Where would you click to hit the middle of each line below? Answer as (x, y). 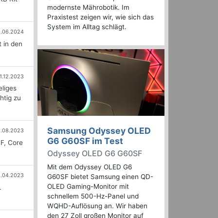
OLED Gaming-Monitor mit (88, 187)
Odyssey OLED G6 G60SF (95, 154)
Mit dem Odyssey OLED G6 (90, 167)
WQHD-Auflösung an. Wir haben (97, 206)
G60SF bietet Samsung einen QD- (100, 177)
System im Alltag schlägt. (87, 27)
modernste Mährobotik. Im (88, 8)
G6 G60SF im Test (85, 141)
